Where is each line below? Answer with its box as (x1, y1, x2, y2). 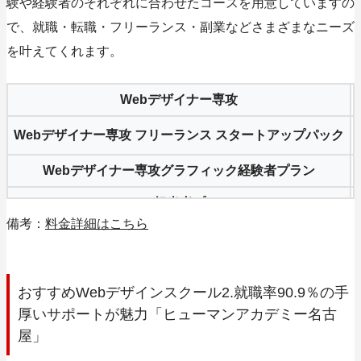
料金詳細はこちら (45, 217, 148, 231)
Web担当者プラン (127, 196, 231, 210)
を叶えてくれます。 (6, 44, 122, 59)
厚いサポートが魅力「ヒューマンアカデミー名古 (18, 305, 337, 322)
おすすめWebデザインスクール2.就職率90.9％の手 (18, 284, 349, 301)
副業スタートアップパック (102, 228, 256, 243)
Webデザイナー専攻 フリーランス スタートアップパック (14, 128, 344, 143)
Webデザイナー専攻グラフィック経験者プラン (43, 164, 315, 178)
